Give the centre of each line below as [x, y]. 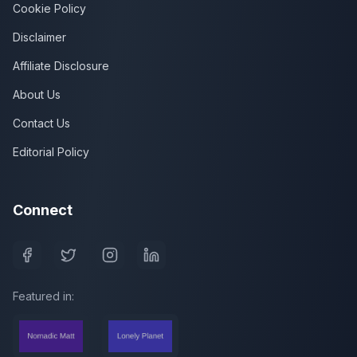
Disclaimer [39, 37]
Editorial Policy [51, 152]
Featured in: [43, 296]
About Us [37, 94]
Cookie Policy [49, 8]
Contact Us [41, 123]
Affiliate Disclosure [61, 66]
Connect [43, 210]
